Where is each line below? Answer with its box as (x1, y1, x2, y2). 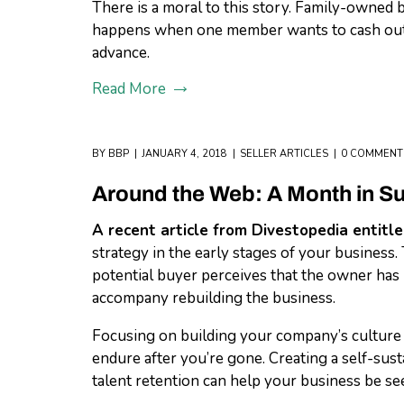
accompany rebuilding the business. (92, 288, 335, 308)
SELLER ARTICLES (240, 147, 328, 161)
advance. (92, 42, 150, 63)
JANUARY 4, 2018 (142, 147, 227, 161)
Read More (92, 78, 166, 99)
